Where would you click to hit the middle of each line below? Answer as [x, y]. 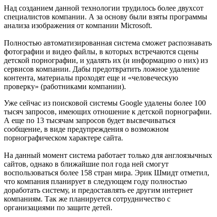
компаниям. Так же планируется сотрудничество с [87, 199]
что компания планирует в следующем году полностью [95, 181]
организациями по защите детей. [58, 207]
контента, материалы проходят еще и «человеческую [91, 77]
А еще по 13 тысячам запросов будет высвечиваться [90, 120]
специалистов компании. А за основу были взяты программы [106, 16]
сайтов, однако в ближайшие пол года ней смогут [86, 164]
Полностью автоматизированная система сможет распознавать [108, 43]
